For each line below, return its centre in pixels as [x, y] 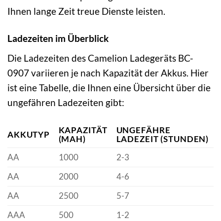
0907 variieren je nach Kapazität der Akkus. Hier [108, 73]
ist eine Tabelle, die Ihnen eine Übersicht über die [109, 87]
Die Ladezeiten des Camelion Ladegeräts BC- [100, 58]
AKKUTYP [29, 135]
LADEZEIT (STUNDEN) [163, 139]
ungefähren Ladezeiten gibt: [66, 102]
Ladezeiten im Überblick [58, 38]
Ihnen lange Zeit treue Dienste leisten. [86, 11]
